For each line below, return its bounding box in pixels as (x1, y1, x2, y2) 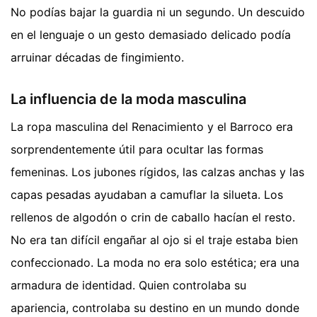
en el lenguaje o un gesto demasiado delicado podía (11, 27, 291, 42)
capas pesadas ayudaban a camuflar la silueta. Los (11, 187, 283, 202)
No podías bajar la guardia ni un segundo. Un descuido (11, 4, 305, 19)
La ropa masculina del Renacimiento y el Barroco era (11, 119, 293, 134)
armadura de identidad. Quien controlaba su (11, 277, 246, 292)
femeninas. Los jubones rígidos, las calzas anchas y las (11, 164, 304, 179)
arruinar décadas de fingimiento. (11, 50, 184, 64)
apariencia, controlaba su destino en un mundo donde (11, 300, 299, 315)
